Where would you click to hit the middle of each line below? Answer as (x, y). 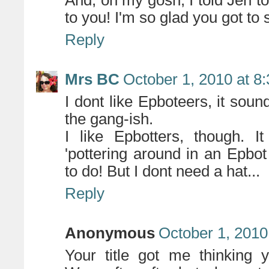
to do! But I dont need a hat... (162, 171)
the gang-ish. (109, 119)
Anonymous (110, 233)
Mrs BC (92, 80)
